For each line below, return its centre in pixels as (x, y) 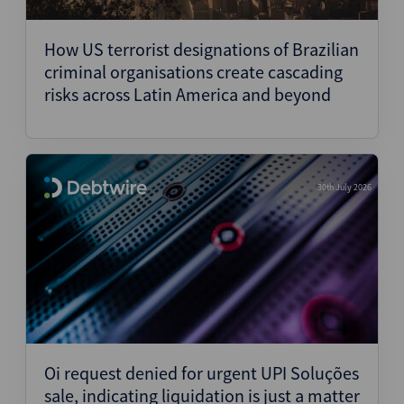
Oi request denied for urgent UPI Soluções (202, 373)
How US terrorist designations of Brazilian (202, 49)
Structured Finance (120, 29)
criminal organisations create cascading (193, 72)
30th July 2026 (344, 187)
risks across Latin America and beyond (188, 94)
